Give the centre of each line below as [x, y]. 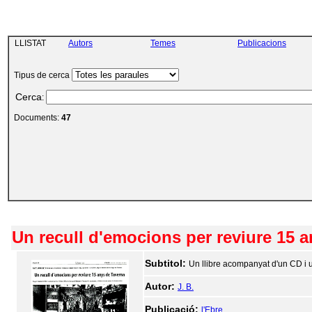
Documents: [36, 118]
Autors [80, 43]
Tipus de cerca [41, 75]
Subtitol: [167, 263]
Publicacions [262, 43]
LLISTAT [28, 43]
